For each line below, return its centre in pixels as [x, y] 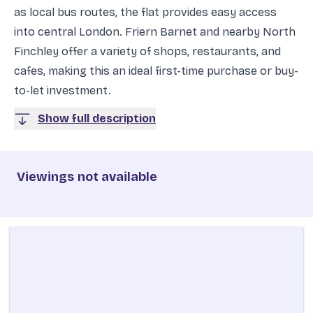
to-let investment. [63, 90]
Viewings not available [87, 176]
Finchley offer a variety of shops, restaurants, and [147, 51]
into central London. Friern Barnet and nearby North [155, 31]
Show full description [97, 118]
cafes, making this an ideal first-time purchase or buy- [156, 71]
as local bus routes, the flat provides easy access [145, 12]
